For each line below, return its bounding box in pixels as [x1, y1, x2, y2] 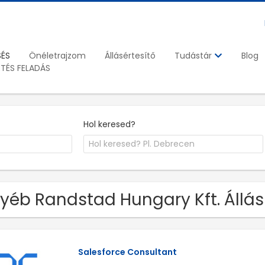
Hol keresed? [83, 118, 136, 130]
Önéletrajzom [29, 49, 86, 62]
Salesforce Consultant [77, 246, 177, 258]
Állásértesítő [105, 49, 156, 62]
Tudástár [174, 50, 214, 62]
